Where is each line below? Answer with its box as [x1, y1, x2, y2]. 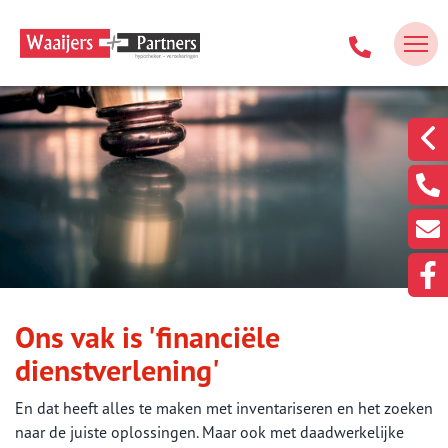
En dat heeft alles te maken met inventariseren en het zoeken [15, 398, 433, 418]
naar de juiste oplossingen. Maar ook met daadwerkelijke [15, 422, 404, 442]
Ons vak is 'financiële [15, 317, 280, 356]
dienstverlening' [15, 350, 220, 389]
